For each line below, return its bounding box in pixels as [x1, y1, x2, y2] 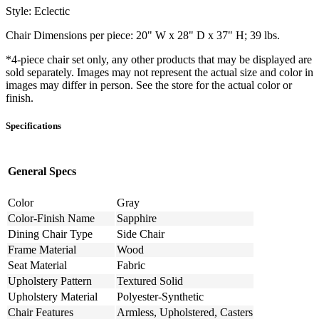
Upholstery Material [8, 290, 98, 303]
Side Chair [117, 227, 164, 240]
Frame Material [8, 243, 76, 256]
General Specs [8, 164, 76, 177]
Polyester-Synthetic [117, 290, 204, 303]
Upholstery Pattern [8, 274, 92, 287]
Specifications [6, 120, 61, 132]
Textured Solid [117, 274, 183, 287]
